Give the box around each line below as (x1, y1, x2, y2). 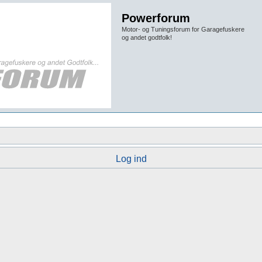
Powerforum (122, 12, 190, 25)
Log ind (115, 154, 147, 164)
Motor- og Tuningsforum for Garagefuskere (122, 26, 244, 33)
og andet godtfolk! (122, 34, 172, 41)
